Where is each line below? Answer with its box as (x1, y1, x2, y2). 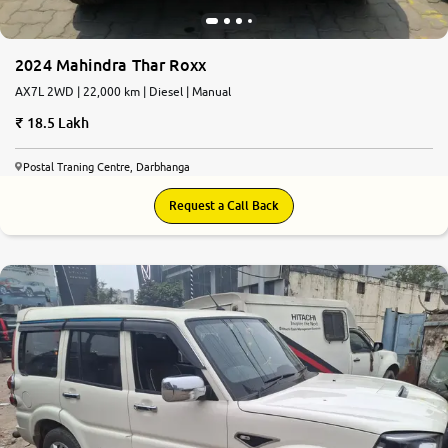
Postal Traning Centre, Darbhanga (23, 159, 190, 173)
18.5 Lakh (26, 113, 90, 131)
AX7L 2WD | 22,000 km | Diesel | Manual (15, 83, 231, 99)
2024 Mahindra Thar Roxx (15, 54, 207, 75)
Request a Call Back (169, 197, 279, 213)
